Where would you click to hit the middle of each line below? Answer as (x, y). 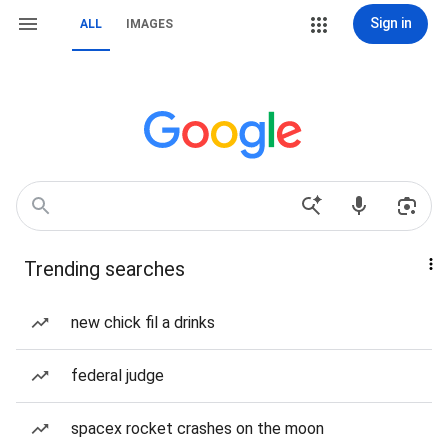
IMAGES (149, 24)
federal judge (117, 375)
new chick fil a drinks (143, 322)
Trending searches (104, 269)
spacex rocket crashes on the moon (197, 428)
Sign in (390, 23)
